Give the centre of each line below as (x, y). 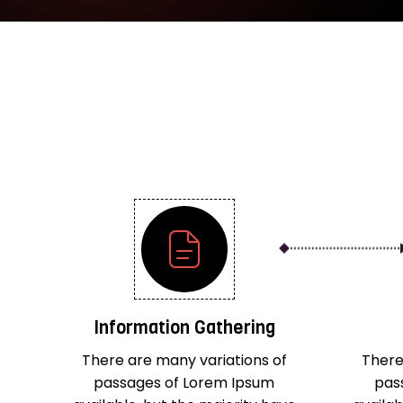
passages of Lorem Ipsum (184, 382)
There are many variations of (184, 360)
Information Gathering (184, 327)
